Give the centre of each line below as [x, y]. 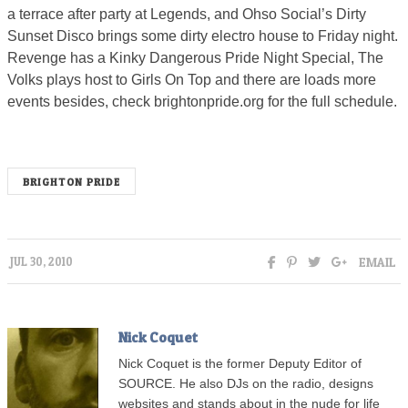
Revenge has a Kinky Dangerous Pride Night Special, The [195, 57]
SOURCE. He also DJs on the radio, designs [246, 383]
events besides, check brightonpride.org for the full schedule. [202, 101]
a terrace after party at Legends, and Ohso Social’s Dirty [187, 14]
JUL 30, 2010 [41, 261]
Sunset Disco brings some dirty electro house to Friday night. [203, 36]
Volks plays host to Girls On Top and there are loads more [192, 79]
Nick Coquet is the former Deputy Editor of [240, 363]
